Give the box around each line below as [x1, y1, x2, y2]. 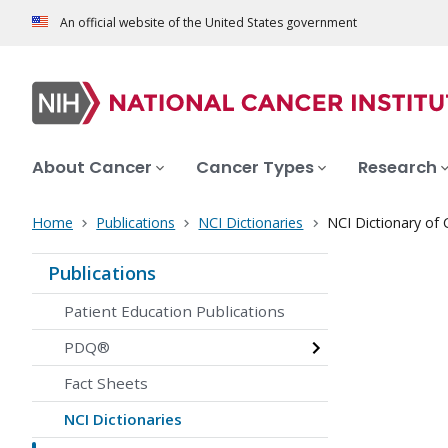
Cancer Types [196, 156, 314, 180]
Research [358, 156, 437, 180]
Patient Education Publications [64, 301, 285, 322]
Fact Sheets [64, 373, 148, 394]
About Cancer [32, 156, 152, 180]
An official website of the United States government [60, 14, 357, 32]
